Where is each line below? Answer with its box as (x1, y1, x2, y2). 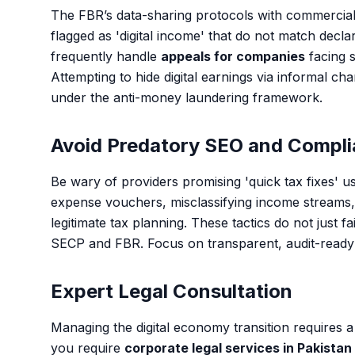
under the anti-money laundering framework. (51, 90, 323, 105)
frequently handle (51, 48, 161, 64)
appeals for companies (161, 48, 305, 64)
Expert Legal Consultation (51, 280, 292, 303)
